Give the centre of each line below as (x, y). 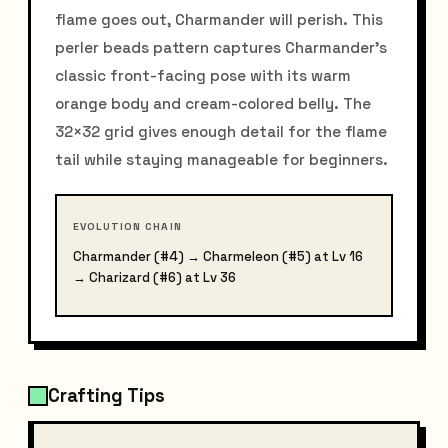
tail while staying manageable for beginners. (221, 159)
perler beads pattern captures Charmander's (221, 47)
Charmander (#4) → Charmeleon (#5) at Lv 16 (218, 257)
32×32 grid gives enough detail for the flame (221, 131)
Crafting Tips (106, 396)
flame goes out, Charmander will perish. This (219, 19)
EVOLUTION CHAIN (127, 227)
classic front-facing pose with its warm (203, 75)
